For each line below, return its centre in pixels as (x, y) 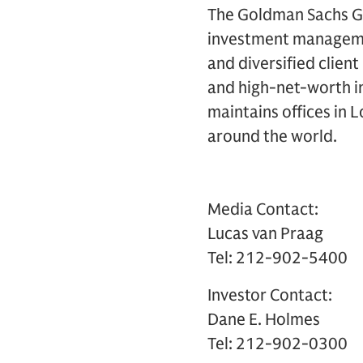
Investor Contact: (270, 295)
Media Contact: (263, 209)
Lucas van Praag (265, 234)
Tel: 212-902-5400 (278, 258)
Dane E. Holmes (264, 320)
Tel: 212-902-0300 (278, 344)
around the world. (272, 137)
